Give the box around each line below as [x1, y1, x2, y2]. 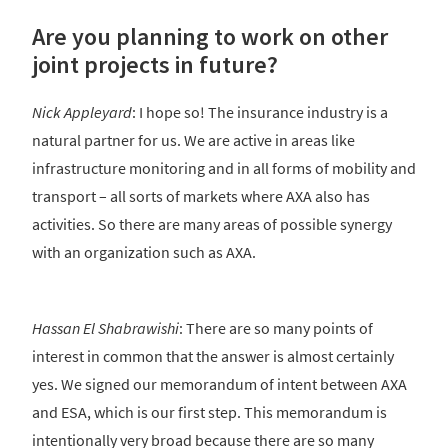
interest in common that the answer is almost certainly [32, 346, 394, 367]
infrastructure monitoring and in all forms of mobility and [32, 158, 416, 179]
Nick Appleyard [32, 102, 132, 123]
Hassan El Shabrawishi [32, 318, 179, 339]
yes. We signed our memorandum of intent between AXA [32, 374, 407, 395]
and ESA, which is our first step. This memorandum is [32, 402, 387, 423]
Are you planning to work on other [32, 21, 388, 53]
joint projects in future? [32, 49, 278, 81]
